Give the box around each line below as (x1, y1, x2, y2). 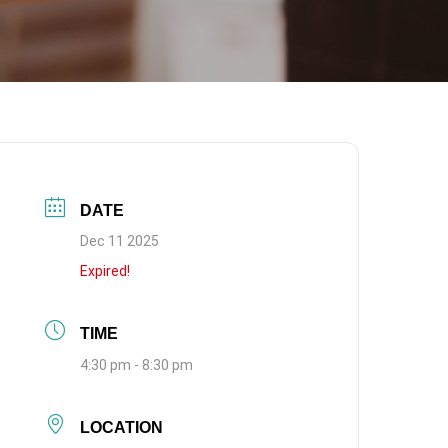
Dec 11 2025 (80, 233, 160, 249)
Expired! (80, 263, 131, 279)
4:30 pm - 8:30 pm (80, 357, 194, 373)
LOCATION (80, 419, 164, 436)
